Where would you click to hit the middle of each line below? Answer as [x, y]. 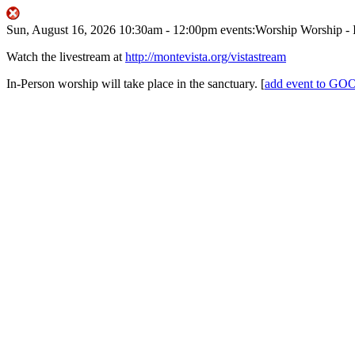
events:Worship [259, 30]
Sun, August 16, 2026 [61, 30]
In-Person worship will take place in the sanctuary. [134, 84]
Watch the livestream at [66, 57]
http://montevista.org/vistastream [206, 57]
